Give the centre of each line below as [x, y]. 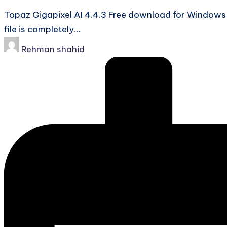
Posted [18, 43]
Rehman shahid [53, 49]
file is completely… [42, 29]
